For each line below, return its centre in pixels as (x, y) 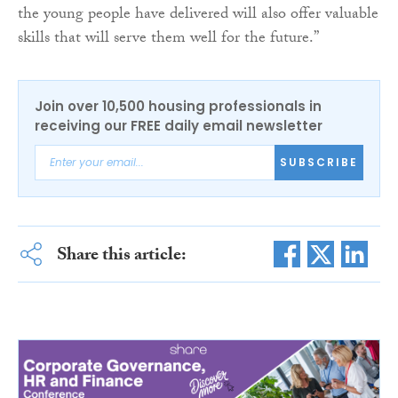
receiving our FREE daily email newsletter (179, 125)
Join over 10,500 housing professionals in (178, 106)
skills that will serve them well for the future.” (168, 39)
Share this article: (121, 256)
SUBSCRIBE (319, 162)
